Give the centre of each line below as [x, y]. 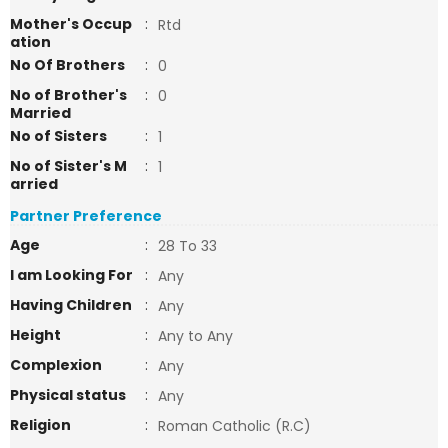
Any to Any [195, 336]
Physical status [68, 395]
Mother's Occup [71, 24]
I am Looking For [71, 275]
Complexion [56, 365]
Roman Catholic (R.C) [234, 426]
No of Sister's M [68, 166]
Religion [40, 425]
